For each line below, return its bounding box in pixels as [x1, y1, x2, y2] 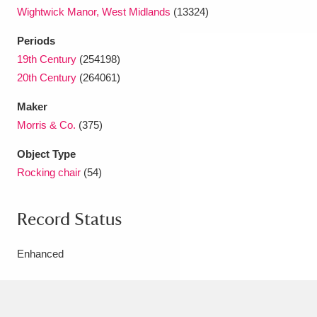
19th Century [17, 53, 76, 65]
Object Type [17, 148, 76, 160]
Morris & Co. [17, 119, 76, 131]
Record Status [17, 209, 122, 229]
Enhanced [17, 248, 64, 260]
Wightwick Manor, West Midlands [17, 6, 171, 18]
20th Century [17, 71, 76, 83]
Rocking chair [17, 166, 81, 178]
